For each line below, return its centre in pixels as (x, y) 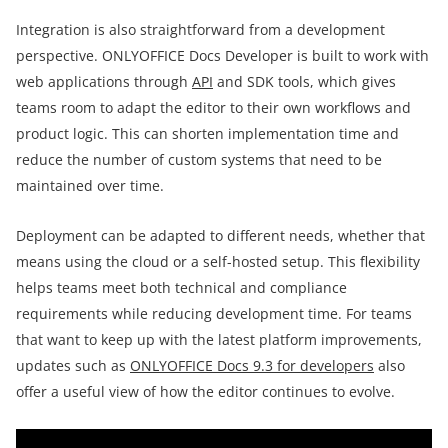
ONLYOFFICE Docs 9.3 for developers (252, 365)
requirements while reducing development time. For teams (214, 313)
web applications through (104, 81)
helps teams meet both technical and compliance (181, 287)
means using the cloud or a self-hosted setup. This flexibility (218, 261)
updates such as (73, 365)
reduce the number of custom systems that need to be (199, 159)
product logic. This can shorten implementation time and (207, 133)
